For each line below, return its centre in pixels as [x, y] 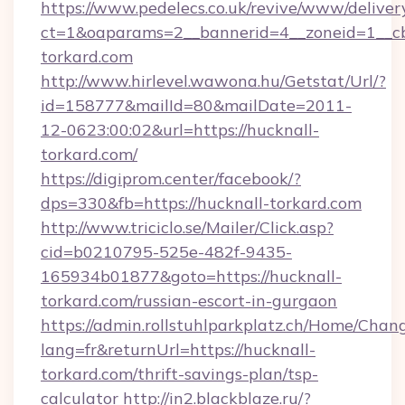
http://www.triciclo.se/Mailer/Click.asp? [187, 227]
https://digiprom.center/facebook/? [171, 179]
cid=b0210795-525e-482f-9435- [166, 252]
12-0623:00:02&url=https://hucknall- [180, 130]
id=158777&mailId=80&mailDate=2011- [196, 105]
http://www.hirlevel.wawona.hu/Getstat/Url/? [213, 81]
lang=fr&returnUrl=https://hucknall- [178, 349]
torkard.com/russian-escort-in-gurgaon [189, 301]
